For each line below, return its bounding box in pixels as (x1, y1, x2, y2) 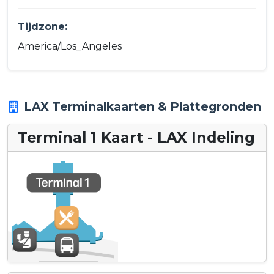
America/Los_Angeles (18, 40, 122, 53)
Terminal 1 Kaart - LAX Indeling (18, 128, 255, 147)
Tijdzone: (18, 20, 67, 32)
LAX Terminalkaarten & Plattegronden (24, 99, 261, 114)
